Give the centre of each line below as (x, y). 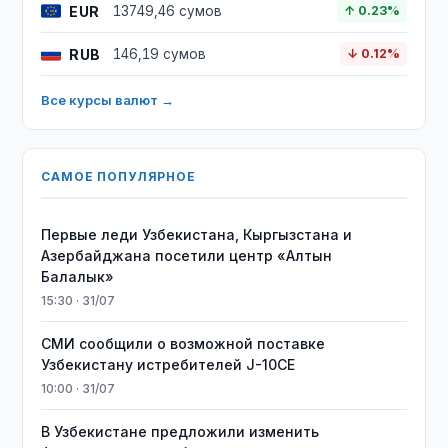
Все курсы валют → (108, 100)
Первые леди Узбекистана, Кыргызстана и (197, 234)
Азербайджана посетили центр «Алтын (187, 255)
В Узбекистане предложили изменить (180, 431)
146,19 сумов (160, 54)
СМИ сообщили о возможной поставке (183, 343)
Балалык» (78, 276)
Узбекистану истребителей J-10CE (168, 364)
